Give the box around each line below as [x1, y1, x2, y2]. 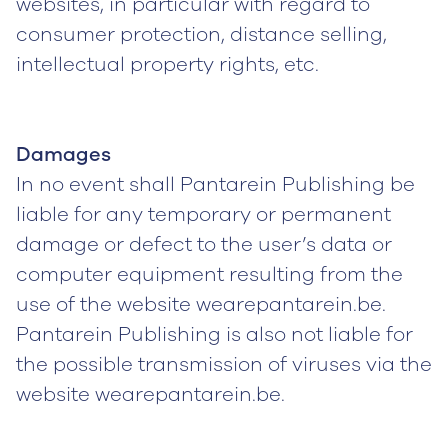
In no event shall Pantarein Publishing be [16, 171, 415, 198]
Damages [16, 141, 111, 168]
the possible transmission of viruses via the [16, 351, 432, 378]
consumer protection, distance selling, [16, 21, 387, 48]
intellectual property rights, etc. [16, 51, 319, 78]
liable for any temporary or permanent [16, 201, 391, 228]
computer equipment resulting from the [16, 261, 403, 288]
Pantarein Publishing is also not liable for [16, 321, 413, 348]
